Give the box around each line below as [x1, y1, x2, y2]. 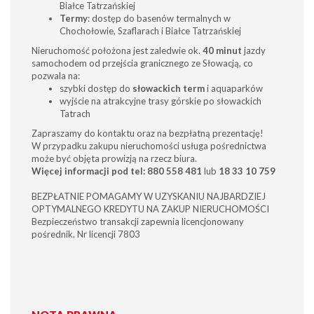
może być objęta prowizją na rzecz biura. [32, 153, 197, 164]
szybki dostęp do [60, 83, 132, 94]
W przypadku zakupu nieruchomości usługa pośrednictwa [32, 140, 266, 151]
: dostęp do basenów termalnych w [88, 13, 231, 24]
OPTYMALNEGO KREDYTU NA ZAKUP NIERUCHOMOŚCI [32, 203, 269, 214]
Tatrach [60, 108, 90, 119]
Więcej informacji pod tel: [32, 165, 145, 177]
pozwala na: [32, 70, 80, 81]
